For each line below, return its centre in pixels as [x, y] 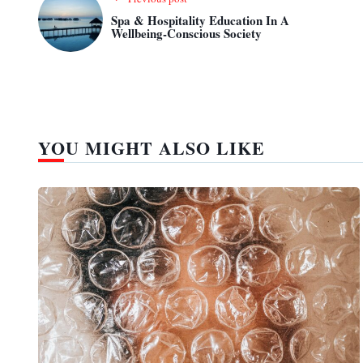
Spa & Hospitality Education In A [200, 21]
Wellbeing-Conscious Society [186, 34]
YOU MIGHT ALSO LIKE [152, 148]
